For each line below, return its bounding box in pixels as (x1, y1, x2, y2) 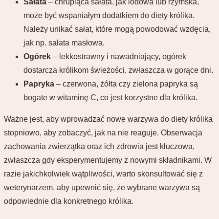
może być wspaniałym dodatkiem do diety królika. (23, 11, 195, 20)
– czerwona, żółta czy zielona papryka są (54, 79, 198, 88)
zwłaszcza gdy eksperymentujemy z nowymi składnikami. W (4, 155, 212, 164)
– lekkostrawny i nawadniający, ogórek (51, 52, 186, 61)
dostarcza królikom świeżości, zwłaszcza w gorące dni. (23, 66, 213, 74)
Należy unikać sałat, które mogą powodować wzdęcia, (23, 24, 211, 33)
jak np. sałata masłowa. (23, 38, 105, 47)
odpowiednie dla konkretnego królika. (4, 197, 133, 205)
